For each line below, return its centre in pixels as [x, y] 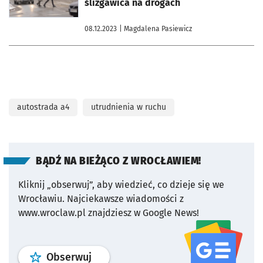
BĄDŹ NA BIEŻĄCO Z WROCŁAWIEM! [119, 161]
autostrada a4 [43, 107]
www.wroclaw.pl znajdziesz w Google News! [109, 213]
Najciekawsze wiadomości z [125, 199]
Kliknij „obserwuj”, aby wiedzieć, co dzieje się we [121, 185]
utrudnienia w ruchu [129, 107]
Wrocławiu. [41, 199]
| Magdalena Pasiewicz [156, 29]
